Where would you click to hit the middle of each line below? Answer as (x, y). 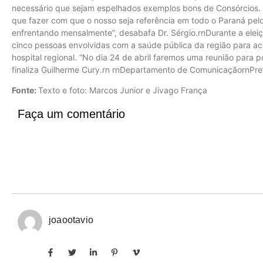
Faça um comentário (71, 114)
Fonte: (25, 90)
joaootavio (71, 220)
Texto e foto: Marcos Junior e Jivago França (123, 90)
